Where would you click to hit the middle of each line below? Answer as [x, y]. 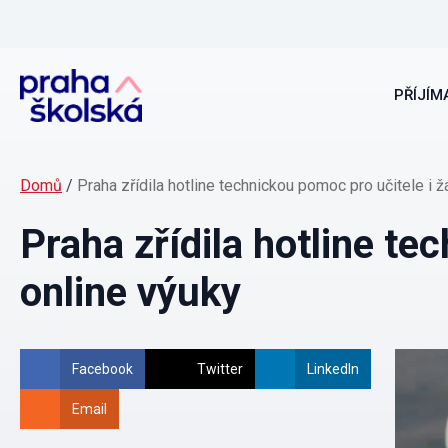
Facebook [102, 369]
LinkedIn [333, 369]
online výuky [130, 292]
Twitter [220, 369]
